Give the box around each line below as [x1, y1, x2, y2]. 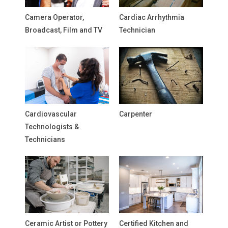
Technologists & [25, 123, 79, 131]
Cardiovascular [25, 110, 77, 118]
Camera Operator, [25, 13, 84, 21]
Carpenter [119, 110, 152, 118]
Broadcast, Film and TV [25, 26, 102, 34]
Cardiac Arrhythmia [119, 13, 184, 21]
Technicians [25, 135, 65, 144]
